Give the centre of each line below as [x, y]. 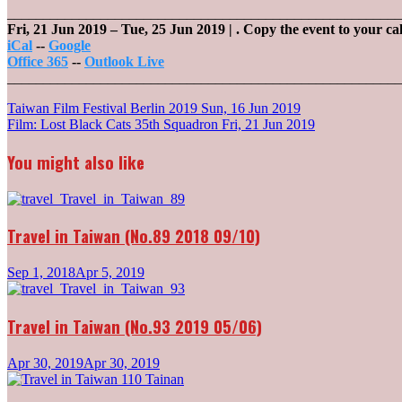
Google [70, 46]
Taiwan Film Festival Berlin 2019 [104, 109]
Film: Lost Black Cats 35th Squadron [114, 125]
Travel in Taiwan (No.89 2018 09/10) [134, 236]
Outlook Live [124, 62]
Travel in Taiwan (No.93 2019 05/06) [135, 326]
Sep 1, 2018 [41, 273]
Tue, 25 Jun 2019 [175, 30]
